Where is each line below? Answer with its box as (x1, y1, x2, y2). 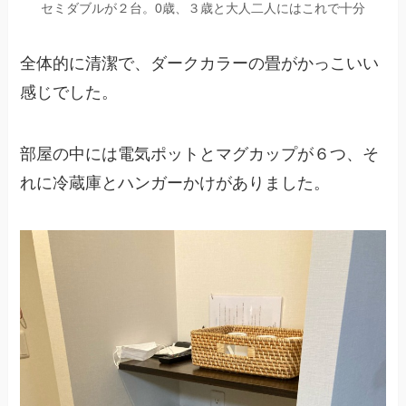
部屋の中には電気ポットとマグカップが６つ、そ (20, 145, 380, 164)
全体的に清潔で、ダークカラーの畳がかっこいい (20, 54, 380, 73)
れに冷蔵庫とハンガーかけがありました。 (20, 174, 331, 193)
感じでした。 (20, 83, 119, 102)
